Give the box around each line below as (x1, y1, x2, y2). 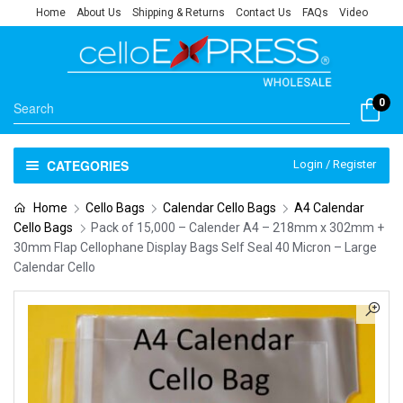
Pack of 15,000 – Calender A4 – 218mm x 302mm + (91, 220, 384, 235)
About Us (76, 6, 121, 19)
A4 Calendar (293, 201, 364, 215)
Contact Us (235, 6, 291, 19)
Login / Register (293, 157, 376, 171)
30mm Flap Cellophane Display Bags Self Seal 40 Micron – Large (13, 240, 377, 255)
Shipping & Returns (131, 6, 225, 19)
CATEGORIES (46, 157, 129, 175)
